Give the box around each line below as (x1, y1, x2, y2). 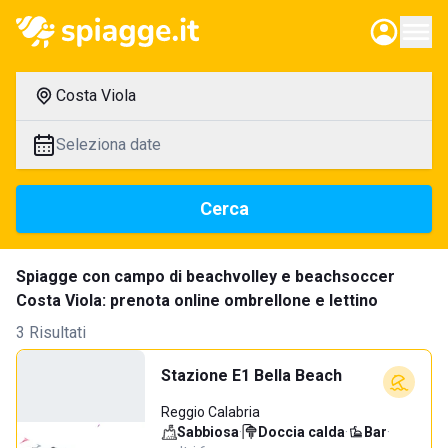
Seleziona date (56, 135, 161, 154)
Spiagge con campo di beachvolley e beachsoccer (16, 267, 395, 286)
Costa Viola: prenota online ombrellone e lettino (16, 291, 378, 310)
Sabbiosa (177, 424, 239, 440)
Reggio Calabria (161, 404, 260, 420)
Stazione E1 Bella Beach (161, 366, 342, 385)
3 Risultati (16, 323, 86, 342)
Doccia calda (258, 424, 345, 440)
